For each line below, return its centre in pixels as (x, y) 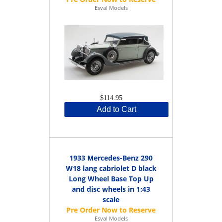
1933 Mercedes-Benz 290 (111, 158)
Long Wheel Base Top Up (111, 178)
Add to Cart (116, 109)
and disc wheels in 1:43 (111, 189)
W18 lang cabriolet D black (111, 168)
